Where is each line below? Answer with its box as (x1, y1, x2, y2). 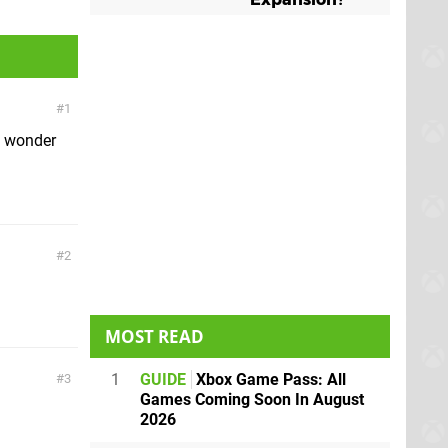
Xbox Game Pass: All (192, 370, 346, 389)
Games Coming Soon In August (140, 390, 364, 409)
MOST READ (105, 325, 204, 348)
